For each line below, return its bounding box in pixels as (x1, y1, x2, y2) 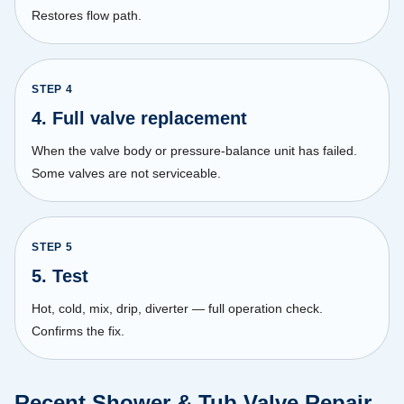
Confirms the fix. (32, 323, 124, 338)
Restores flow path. (32, 7, 142, 23)
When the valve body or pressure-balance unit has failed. (32, 142, 357, 158)
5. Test (32, 265, 88, 286)
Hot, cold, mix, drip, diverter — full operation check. (32, 300, 323, 316)
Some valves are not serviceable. (32, 165, 221, 180)
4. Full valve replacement (32, 107, 247, 128)
